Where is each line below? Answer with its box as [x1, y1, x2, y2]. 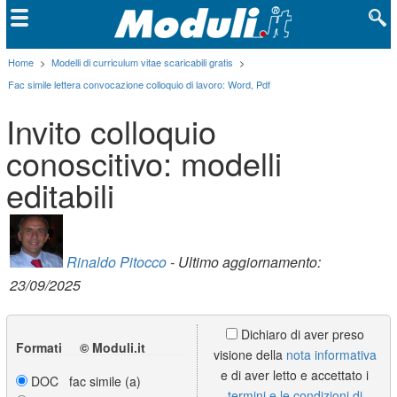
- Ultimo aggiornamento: [167, 251, 322, 272]
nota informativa [285, 345, 377, 363]
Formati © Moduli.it [16, 338, 146, 356]
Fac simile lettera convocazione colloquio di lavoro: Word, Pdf [8, 77, 271, 91]
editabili [6, 171, 115, 217]
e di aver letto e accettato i [221, 365, 370, 384]
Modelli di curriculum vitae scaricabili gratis [51, 55, 234, 69]
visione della [213, 345, 286, 363]
